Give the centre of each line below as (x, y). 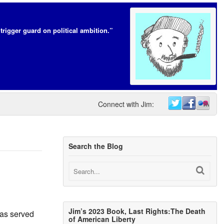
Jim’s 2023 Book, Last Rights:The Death (137, 211)
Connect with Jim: (126, 104)
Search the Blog (96, 146)
